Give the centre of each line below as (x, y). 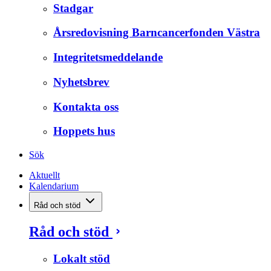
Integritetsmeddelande (108, 57)
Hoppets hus (84, 131)
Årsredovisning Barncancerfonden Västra (157, 33)
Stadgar (73, 8)
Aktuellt (44, 175)
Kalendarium (54, 186)
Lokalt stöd (82, 258)
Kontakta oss (86, 106)
